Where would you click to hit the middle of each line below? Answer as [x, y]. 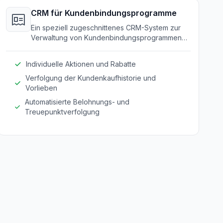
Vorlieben [41, 88]
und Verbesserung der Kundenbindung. [96, 48]
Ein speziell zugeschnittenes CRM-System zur [106, 28]
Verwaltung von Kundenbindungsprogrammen [106, 38]
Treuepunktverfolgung [62, 112]
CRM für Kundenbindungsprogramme [104, 13]
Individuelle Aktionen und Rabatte [81, 64]
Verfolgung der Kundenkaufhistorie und [90, 78]
